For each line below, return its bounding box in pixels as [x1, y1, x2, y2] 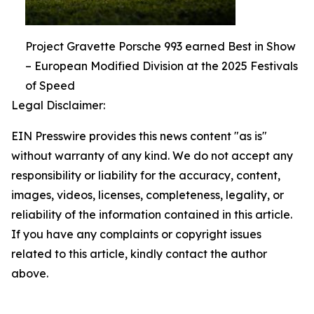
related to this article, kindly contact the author [11, 247, 267, 261]
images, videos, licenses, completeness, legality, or [11, 188, 284, 203]
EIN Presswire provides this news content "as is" [11, 129, 267, 144]
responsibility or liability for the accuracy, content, [11, 168, 280, 183]
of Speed [25, 78, 75, 93]
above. [11, 266, 48, 281]
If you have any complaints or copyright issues [11, 227, 261, 242]
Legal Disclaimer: [11, 98, 105, 113]
